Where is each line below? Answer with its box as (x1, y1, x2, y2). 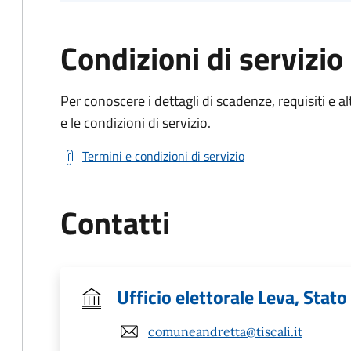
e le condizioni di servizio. (60, 112, 211, 133)
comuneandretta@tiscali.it (148, 323, 302, 339)
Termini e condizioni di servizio (82, 147, 244, 165)
